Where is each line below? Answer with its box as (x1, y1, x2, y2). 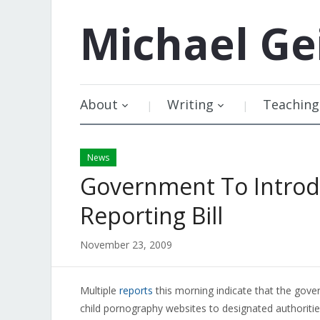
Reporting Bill (80, 200, 223, 231)
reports (119, 284, 153, 297)
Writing (167, 96, 214, 113)
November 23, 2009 (80, 238, 172, 251)
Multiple (80, 284, 119, 297)
